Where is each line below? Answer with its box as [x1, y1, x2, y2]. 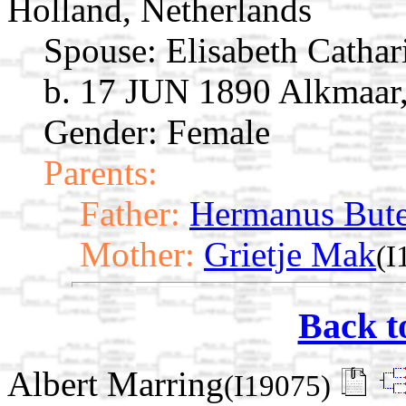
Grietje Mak [204, 234, 376, 274]
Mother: [80, 234, 195, 274]
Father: [80, 193, 180, 233]
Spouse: [43, 30, 157, 70]
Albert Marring [7, 364, 224, 404]
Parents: [43, 152, 158, 192]
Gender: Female [43, 111, 270, 151]
